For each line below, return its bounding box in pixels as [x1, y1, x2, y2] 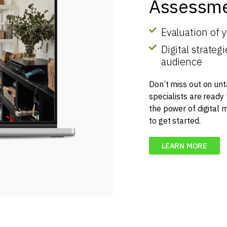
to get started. [149, 115, 201, 126]
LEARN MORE [162, 140, 207, 150]
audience [161, 54, 202, 68]
